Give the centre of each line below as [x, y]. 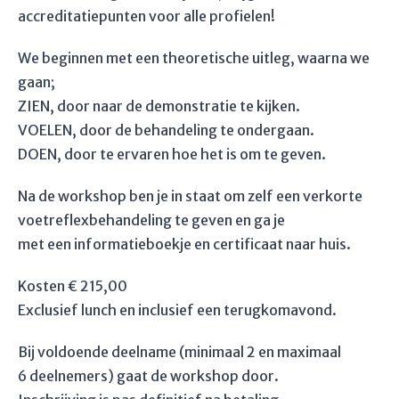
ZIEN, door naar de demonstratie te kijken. [159, 106]
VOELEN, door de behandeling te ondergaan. [166, 130]
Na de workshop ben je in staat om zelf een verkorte [190, 195]
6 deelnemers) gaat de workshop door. [148, 375]
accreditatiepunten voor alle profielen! [147, 16]
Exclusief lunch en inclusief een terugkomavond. [177, 309]
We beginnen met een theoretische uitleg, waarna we [194, 57]
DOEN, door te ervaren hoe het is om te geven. [172, 154]
